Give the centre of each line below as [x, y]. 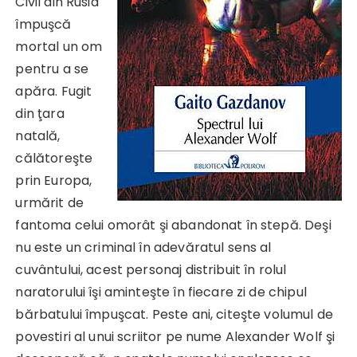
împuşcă [43, 24]
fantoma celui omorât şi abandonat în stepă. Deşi [173, 225]
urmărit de [49, 202]
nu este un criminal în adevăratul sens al [143, 247]
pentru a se [52, 69]
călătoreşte [54, 158]
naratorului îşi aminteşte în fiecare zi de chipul [161, 292]
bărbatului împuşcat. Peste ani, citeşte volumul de [174, 314]
